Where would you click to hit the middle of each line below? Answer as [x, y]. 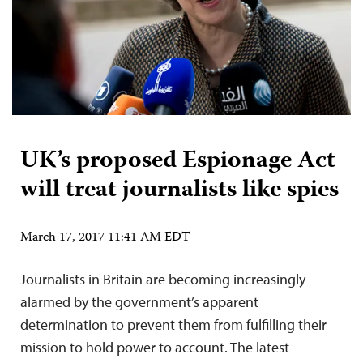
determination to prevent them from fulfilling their [173, 324]
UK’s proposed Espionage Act [178, 161]
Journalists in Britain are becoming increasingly [163, 279]
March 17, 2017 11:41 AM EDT [105, 238]
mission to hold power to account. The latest [155, 347]
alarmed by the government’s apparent [139, 301]
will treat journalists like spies [179, 190]
